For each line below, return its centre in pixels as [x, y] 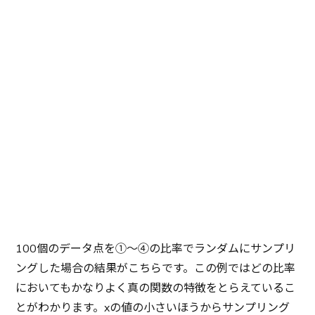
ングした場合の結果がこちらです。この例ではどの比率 [156, 268]
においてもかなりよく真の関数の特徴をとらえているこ [156, 288]
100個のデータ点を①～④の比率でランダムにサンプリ [156, 249]
